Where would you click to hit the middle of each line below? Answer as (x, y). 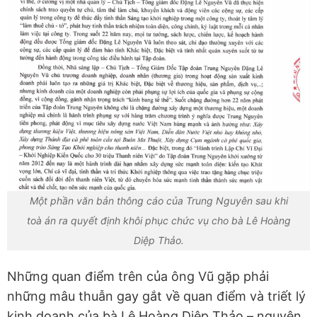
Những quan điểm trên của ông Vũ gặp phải (138, 277)
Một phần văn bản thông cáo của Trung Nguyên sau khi (158, 201)
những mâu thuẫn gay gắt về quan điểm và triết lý (156, 296)
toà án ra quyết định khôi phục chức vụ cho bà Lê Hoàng (158, 221)
